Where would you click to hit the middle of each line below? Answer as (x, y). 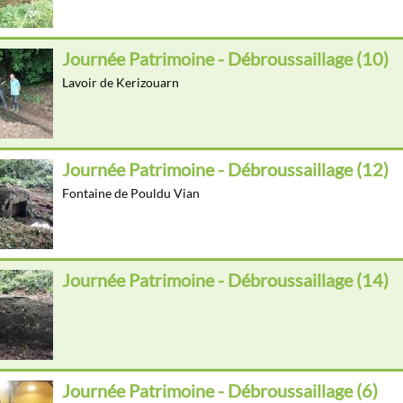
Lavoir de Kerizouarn (121, 82)
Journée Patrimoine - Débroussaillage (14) (225, 280)
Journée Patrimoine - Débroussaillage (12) (225, 170)
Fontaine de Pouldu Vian (131, 193)
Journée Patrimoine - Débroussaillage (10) (225, 59)
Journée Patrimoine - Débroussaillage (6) (220, 391)
